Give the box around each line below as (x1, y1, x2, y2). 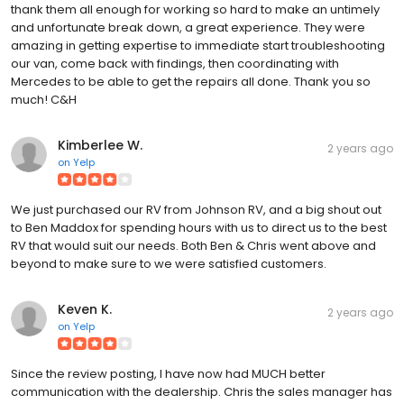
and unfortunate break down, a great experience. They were (11, 18, 365, 36)
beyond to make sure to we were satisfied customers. (11, 254, 326, 272)
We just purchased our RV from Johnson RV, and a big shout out (11, 200, 381, 218)
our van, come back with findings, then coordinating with (11, 54, 339, 72)
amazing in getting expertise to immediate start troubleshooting (11, 36, 385, 54)
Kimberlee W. (58, 135, 142, 154)
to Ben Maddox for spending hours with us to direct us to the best (11, 218, 387, 236)
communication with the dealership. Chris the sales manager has (11, 382, 392, 400)
